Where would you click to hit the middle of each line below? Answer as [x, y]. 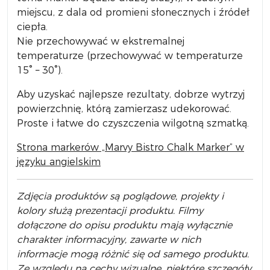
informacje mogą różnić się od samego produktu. [133, 254]
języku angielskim [59, 162]
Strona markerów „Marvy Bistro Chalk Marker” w [130, 147]
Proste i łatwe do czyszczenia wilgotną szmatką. [133, 123]
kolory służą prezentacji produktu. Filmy [110, 211]
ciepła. [32, 27]
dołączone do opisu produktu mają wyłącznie [124, 225]
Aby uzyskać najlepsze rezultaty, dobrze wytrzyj [131, 94]
